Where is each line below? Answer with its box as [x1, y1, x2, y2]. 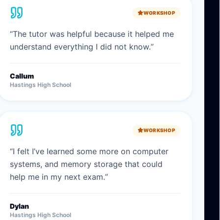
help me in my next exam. [9, 172, 105, 182]
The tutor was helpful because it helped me [12, 29, 174, 39]
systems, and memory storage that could [9, 159, 163, 169]
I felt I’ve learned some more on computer [12, 146, 168, 156]
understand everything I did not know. [9, 42, 151, 52]
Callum [9, 72, 34, 80]
